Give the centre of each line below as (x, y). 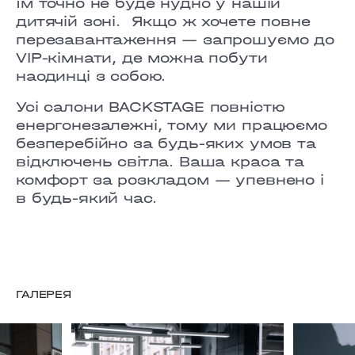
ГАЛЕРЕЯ (44, 294)
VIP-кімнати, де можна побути (142, 57)
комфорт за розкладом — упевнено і (170, 179)
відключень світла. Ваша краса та (160, 161)
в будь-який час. (86, 198)
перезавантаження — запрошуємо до (175, 39)
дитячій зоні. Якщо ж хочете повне (163, 21)
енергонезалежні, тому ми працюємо (172, 125)
